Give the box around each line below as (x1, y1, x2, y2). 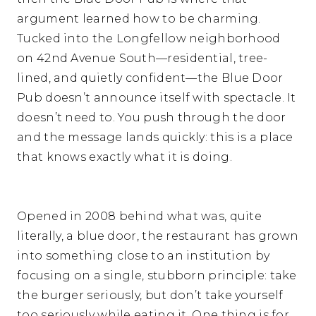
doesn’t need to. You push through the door (17, 111, 286, 125)
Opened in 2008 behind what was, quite (17, 209, 262, 224)
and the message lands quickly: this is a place (17, 130, 293, 145)
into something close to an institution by (17, 249, 270, 263)
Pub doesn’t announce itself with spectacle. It (17, 91, 296, 105)
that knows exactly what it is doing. (17, 150, 236, 164)
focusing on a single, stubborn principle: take (17, 269, 297, 283)
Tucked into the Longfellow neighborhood (17, 32, 281, 46)
